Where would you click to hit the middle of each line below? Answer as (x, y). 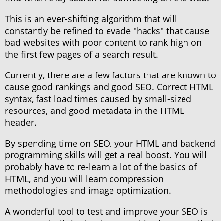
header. (21, 123)
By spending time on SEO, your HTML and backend (110, 143)
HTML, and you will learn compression (84, 179)
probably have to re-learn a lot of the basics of (101, 167)
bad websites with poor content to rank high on (103, 43)
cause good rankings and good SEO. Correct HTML (109, 87)
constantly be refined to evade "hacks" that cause (107, 31)
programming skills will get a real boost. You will (106, 155)
